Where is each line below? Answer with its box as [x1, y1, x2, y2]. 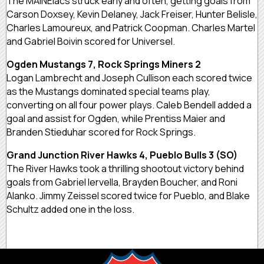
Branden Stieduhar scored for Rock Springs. [6, 125, 196, 138]
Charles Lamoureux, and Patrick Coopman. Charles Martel [6, 21, 255, 34]
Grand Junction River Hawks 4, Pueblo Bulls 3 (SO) [6, 148, 237, 161]
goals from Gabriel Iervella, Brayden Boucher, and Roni [6, 175, 237, 189]
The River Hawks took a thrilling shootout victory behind [6, 161, 244, 175]
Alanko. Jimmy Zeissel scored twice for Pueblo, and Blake [6, 189, 250, 202]
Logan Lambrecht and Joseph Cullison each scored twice [6, 71, 252, 84]
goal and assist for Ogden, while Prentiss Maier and [6, 111, 225, 125]
